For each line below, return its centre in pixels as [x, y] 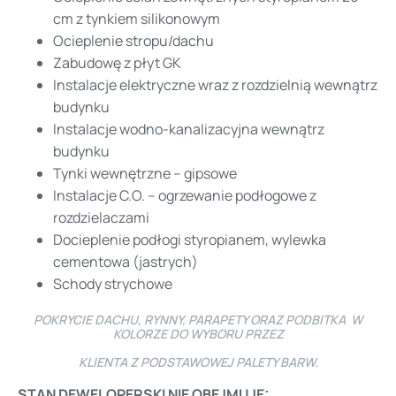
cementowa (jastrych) [126, 261]
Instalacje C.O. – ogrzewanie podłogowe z [185, 195]
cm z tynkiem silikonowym [137, 18]
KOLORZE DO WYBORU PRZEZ [198, 333]
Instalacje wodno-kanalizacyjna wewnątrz [189, 129]
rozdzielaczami [101, 217]
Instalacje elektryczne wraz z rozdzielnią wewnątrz [215, 84]
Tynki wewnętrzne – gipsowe [145, 173]
